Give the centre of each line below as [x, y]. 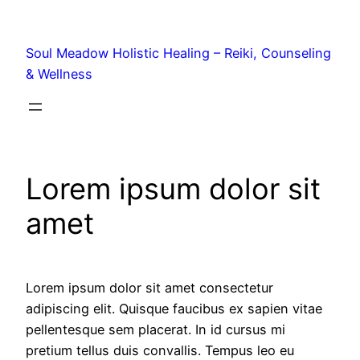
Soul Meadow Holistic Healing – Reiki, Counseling [178, 53]
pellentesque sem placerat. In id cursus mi [155, 330]
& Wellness [59, 74]
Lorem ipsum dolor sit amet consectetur [149, 288]
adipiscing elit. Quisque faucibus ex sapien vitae [174, 309]
